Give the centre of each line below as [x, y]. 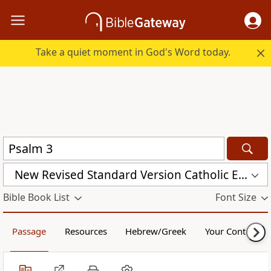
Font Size [236, 198]
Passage [29, 231]
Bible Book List [36, 198]
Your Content [232, 231]
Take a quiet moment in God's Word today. [133, 52]
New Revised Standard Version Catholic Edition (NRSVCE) [243, 175]
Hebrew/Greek [156, 231]
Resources [86, 231]
